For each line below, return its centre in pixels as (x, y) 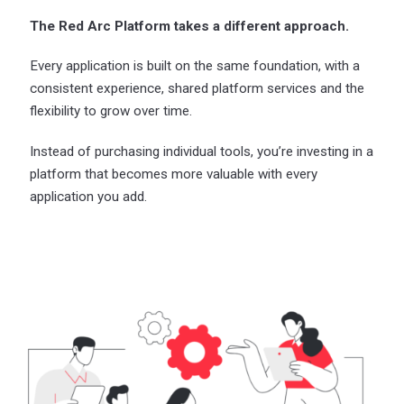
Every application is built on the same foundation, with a (195, 66)
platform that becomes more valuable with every (174, 174)
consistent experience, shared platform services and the (197, 89)
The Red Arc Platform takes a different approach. (190, 26)
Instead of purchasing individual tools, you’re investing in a (202, 152)
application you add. (89, 197)
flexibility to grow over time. (111, 111)
